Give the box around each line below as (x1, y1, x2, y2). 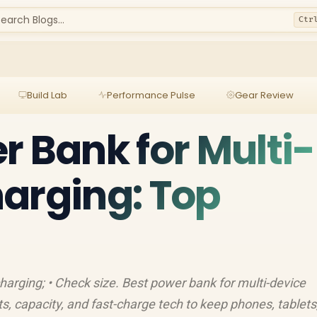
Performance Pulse (106, 88, 195, 102)
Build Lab (26, 88, 67, 102)
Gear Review (234, 88, 294, 102)
